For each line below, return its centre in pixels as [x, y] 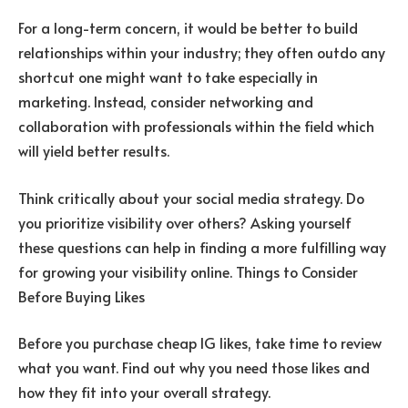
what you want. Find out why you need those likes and [194, 367]
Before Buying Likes [82, 296]
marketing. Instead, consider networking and [166, 102]
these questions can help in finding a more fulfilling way [202, 246]
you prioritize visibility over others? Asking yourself [185, 222]
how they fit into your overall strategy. [144, 392]
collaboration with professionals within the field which [196, 126]
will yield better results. [94, 151]
